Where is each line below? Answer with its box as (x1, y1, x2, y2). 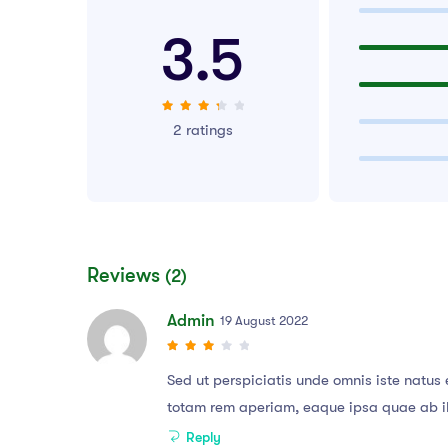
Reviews (87, 264, 165, 288)
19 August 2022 (220, 313, 308, 329)
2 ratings (172, 121, 233, 140)
